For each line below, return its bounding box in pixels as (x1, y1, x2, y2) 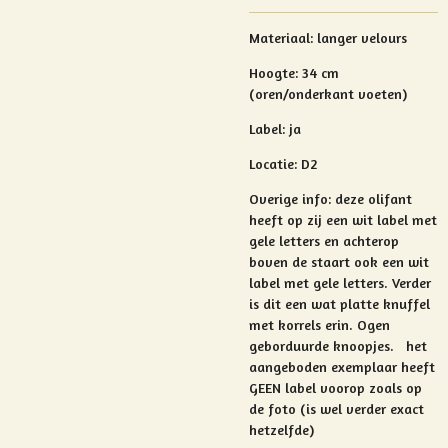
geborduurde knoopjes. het (249, 337, 427, 354)
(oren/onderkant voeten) (249, 85, 407, 102)
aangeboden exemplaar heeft (249, 358, 435, 375)
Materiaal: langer (249, 29, 361, 46)
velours (361, 29, 407, 46)
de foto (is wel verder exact (249, 400, 424, 417)
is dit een (249, 295, 311, 312)
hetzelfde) (249, 421, 314, 438)
